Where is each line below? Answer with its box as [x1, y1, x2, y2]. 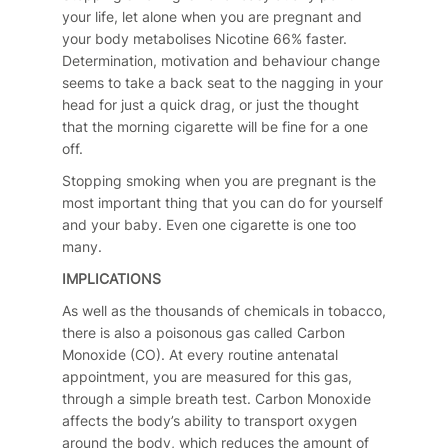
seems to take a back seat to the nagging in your [61, 74, 383, 92]
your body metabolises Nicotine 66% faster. [61, 30, 347, 48]
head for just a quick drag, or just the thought [61, 96, 359, 114]
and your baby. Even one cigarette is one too [61, 216, 356, 234]
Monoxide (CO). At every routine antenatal [61, 346, 338, 364]
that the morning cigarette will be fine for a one [61, 118, 368, 136]
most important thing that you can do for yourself [61, 194, 383, 212]
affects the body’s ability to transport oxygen [61, 412, 357, 430]
